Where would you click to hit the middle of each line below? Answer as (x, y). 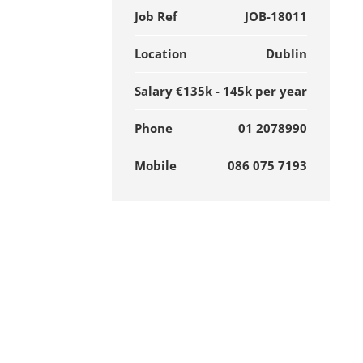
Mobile (156, 165)
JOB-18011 (275, 16)
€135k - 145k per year (241, 91)
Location (161, 53)
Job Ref (156, 16)
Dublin (286, 53)
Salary (154, 91)
